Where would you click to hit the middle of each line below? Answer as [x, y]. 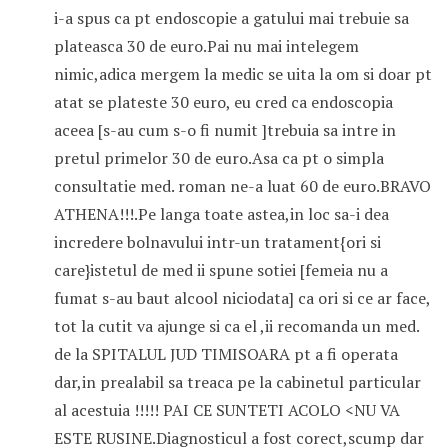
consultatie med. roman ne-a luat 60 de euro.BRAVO [242, 186]
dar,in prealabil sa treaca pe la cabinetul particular [237, 382]
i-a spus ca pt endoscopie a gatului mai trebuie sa [231, 18]
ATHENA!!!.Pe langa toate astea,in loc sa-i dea [221, 214]
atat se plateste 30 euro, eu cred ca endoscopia [223, 102]
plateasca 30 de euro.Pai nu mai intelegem [206, 46]
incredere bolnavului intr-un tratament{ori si [217, 242]
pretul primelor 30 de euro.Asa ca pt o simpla [218, 158]
